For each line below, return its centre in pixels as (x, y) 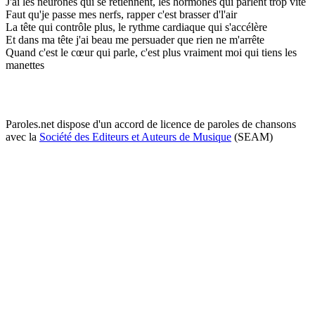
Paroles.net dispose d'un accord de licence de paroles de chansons (151, 124)
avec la (22, 136)
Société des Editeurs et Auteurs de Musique (135, 136)
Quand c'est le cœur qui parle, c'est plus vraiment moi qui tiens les (151, 52)
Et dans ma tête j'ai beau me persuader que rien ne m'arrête (135, 39)
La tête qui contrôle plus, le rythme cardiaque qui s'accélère (136, 27)
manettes (25, 65)
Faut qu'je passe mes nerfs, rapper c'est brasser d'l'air (121, 14)
